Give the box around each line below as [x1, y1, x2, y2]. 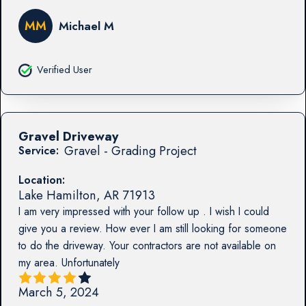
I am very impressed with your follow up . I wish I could [18, 203, 269, 219]
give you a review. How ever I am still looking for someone [18, 220, 287, 236]
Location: [18, 172, 65, 189]
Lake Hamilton [18, 186, 96, 205]
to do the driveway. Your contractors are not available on [18, 237, 276, 253]
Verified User [36, 63, 92, 77]
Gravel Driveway [18, 127, 118, 146]
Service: [18, 143, 59, 159]
